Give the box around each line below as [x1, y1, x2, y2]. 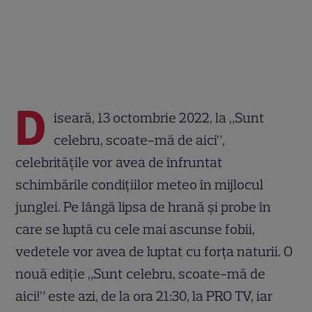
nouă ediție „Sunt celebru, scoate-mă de [15, 265, 266, 282]
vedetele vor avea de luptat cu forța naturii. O [15, 242, 293, 260]
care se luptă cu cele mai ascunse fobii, [15, 220, 256, 237]
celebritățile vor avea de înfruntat [15, 153, 224, 171]
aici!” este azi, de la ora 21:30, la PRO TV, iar [15, 287, 274, 304]
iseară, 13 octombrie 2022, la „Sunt [54, 109, 265, 126]
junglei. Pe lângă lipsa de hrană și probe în [15, 198, 272, 215]
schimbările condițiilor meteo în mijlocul [15, 175, 264, 193]
